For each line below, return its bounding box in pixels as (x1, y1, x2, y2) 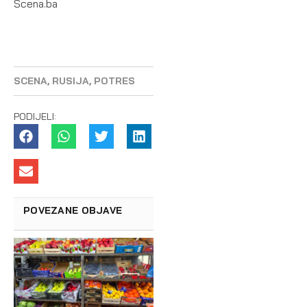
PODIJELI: (14, 110, 56, 123)
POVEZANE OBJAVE (23, 204, 123, 217)
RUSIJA (52, 75, 89, 87)
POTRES (94, 75, 135, 87)
